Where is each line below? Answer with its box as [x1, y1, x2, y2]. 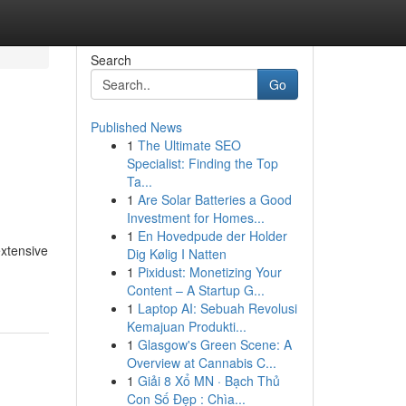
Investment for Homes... [126, 208, 265, 227]
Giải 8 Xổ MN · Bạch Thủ [137, 372, 280, 390]
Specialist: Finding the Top [126, 154, 278, 172]
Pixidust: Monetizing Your [137, 263, 282, 281]
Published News [90, 118, 182, 136]
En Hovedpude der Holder [137, 227, 287, 245]
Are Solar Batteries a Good [137, 190, 292, 208]
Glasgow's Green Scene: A [137, 335, 292, 353]
